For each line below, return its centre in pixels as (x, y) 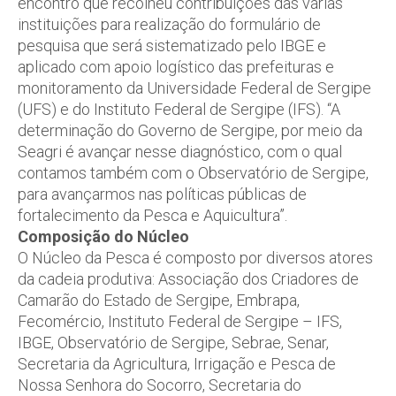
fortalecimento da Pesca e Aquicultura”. (152, 215)
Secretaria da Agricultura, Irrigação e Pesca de (177, 363)
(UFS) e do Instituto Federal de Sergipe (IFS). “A (179, 109)
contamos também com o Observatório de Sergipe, (193, 172)
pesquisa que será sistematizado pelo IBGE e (172, 45)
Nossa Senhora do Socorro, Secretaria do (160, 385)
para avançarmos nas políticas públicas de (162, 194)
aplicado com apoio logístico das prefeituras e (176, 66)
